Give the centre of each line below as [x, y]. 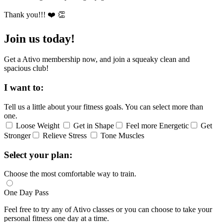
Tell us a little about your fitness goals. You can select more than [104, 107]
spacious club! [26, 68]
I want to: [24, 88]
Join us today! [39, 38]
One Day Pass [26, 193]
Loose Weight [39, 125]
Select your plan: [38, 155]
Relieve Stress [66, 135]
